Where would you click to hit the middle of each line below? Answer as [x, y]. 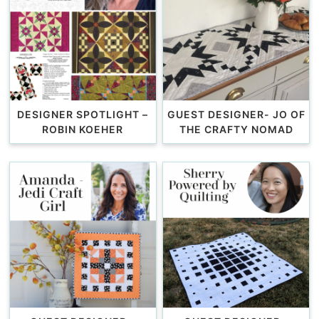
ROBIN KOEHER [83, 129]
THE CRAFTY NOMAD [236, 129]
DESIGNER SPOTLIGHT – [83, 114]
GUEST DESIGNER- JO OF [236, 114]
